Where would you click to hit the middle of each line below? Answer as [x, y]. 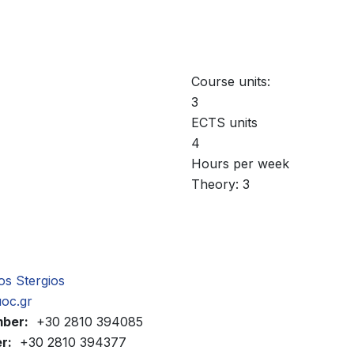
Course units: [231, 82]
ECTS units [224, 123]
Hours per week [240, 164]
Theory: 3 [220, 185]
